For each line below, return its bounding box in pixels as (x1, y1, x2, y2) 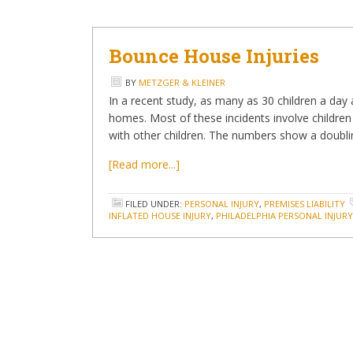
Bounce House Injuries (109, 43, 319, 69)
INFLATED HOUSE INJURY (109, 210, 211, 221)
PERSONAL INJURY (184, 198, 259, 210)
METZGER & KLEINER (139, 76, 225, 88)
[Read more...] (109, 157, 180, 172)
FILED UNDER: (125, 198, 184, 210)
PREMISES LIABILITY (264, 198, 345, 210)
